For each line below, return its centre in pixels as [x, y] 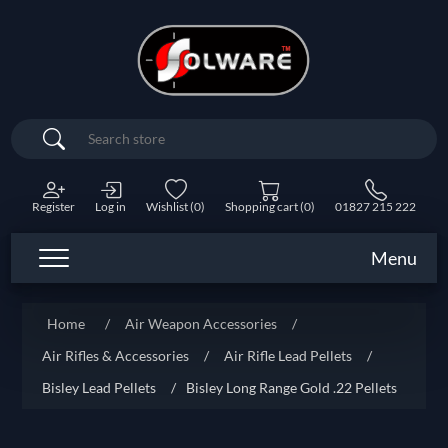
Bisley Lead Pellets [99, 388]
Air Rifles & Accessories [116, 356]
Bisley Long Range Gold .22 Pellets [292, 388]
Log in [110, 207]
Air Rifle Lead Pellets [288, 356]
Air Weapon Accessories [201, 324]
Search [97, 139]
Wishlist [167, 207]
